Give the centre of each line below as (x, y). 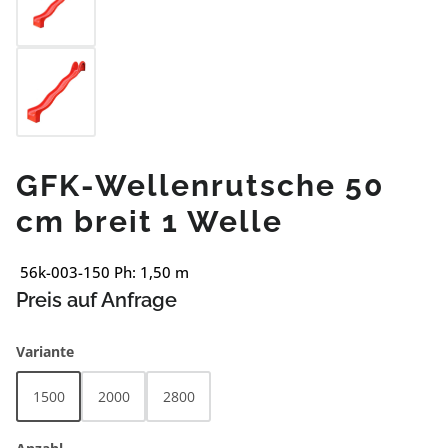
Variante (45, 351)
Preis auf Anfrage (96, 300)
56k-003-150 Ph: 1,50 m (102, 272)
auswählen (112, 350)
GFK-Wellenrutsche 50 (200, 185)
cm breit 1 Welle (149, 221)
